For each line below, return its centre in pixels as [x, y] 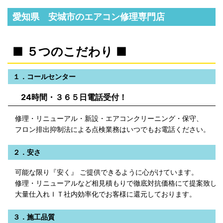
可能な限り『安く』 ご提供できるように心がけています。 [107, 172]
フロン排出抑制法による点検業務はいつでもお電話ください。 [109, 129]
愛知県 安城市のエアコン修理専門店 [89, 16]
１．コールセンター [44, 76]
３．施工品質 [34, 217]
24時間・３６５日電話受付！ [70, 97]
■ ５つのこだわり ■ [70, 51]
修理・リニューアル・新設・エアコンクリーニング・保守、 [106, 118]
